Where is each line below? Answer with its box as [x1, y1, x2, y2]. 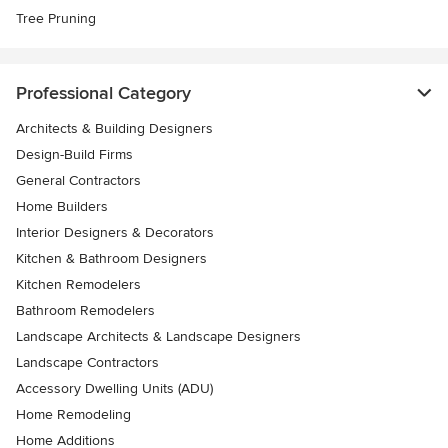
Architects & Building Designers [16, 120, 213, 138]
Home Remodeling [16, 406, 131, 424]
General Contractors [16, 172, 141, 190]
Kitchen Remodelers [16, 276, 141, 294]
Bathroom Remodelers [16, 302, 155, 320]
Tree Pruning [16, 10, 96, 28]
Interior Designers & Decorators [16, 224, 214, 242]
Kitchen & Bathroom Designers [16, 250, 207, 268]
